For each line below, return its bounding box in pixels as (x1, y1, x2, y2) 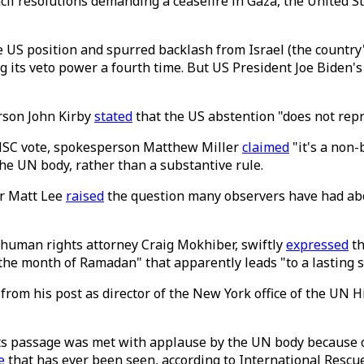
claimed (242, 138, 289, 156)
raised (66, 187, 104, 205)
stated (94, 107, 132, 125)
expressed (286, 236, 349, 253)
